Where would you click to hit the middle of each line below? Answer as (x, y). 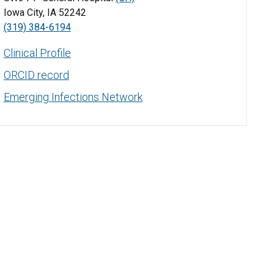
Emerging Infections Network (73, 97)
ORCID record (36, 75)
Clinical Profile (37, 53)
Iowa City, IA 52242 (45, 13)
